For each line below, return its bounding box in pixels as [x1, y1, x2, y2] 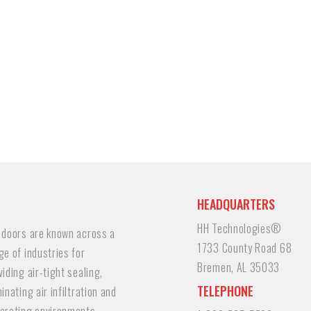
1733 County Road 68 [197, 239, 292, 256]
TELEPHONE [197, 282, 253, 300]
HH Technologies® [197, 220, 283, 237]
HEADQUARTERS [197, 195, 275, 213]
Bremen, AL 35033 [197, 259, 280, 276]
